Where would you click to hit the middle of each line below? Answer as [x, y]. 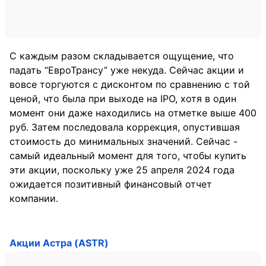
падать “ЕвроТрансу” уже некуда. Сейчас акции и [127, 70]
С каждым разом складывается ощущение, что [122, 56]
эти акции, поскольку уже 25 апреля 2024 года [122, 170]
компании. [34, 198]
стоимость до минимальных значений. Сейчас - [123, 141]
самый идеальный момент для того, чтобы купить [128, 155]
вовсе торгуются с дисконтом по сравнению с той [130, 84]
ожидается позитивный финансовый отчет [111, 184]
